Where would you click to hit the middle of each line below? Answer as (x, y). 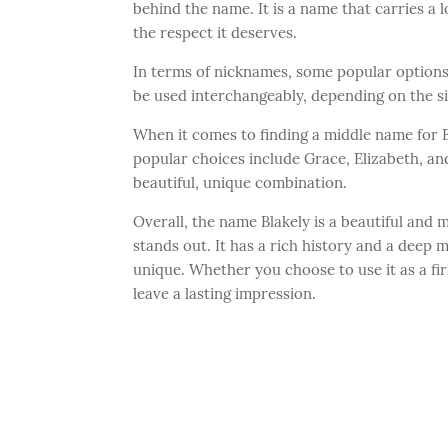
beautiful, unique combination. (240, 182)
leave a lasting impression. (224, 293)
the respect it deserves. (215, 32)
